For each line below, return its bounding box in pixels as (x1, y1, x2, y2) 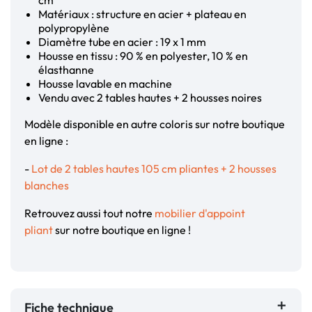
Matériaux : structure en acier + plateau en (38, 7, 247, 22)
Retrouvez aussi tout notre (24, 206, 155, 221)
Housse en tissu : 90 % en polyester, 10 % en (38, 49, 248, 63)
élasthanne (38, 63, 94, 77)
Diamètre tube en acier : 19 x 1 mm (38, 35, 206, 49)
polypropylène (38, 21, 111, 36)
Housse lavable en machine (38, 77, 172, 91)
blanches (24, 178, 69, 193)
